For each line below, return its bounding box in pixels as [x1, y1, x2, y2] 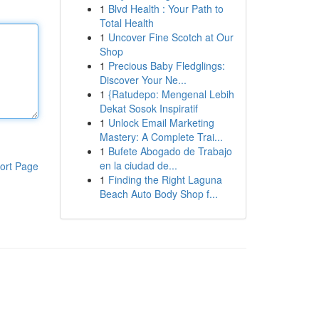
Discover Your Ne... [99, 73, 187, 87]
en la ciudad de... [99, 158, 177, 172]
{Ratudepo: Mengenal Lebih [108, 87, 234, 101]
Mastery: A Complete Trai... [99, 130, 223, 144]
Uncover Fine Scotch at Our [108, 30, 234, 44]
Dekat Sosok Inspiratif [99, 101, 198, 115]
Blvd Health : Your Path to [108, 1, 224, 16]
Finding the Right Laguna [108, 172, 222, 187]
